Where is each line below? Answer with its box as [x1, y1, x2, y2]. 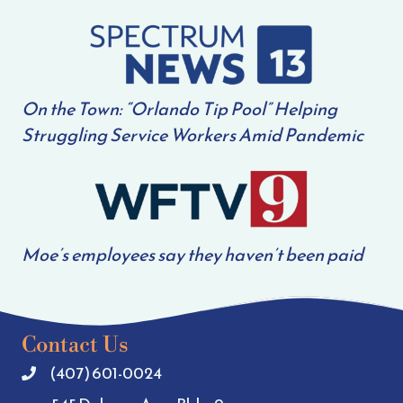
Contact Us [22, 331, 129, 359]
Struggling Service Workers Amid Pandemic [22, 121, 363, 149]
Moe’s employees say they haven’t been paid [22, 240, 363, 268]
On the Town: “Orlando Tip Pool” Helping [22, 95, 337, 123]
